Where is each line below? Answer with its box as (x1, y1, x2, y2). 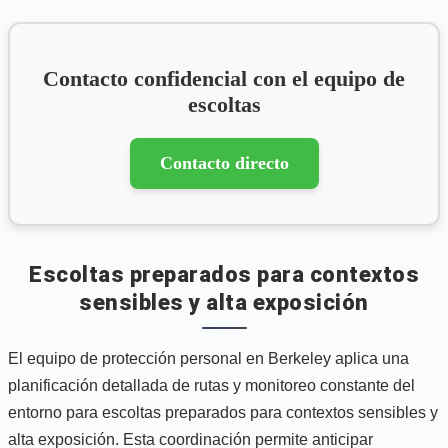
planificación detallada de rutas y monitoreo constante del (8, 376, 415, 394)
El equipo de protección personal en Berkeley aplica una (8, 349, 409, 367)
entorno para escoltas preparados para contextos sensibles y (8, 403, 438, 421)
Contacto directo (159, 152, 289, 173)
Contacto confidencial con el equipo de (43, 65, 405, 91)
